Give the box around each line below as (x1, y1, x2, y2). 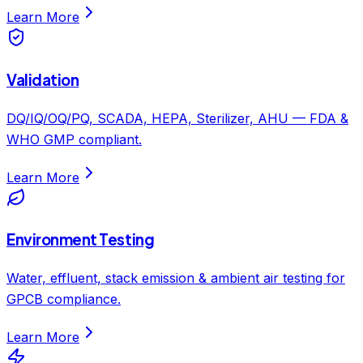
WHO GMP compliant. (6, 130, 142, 147)
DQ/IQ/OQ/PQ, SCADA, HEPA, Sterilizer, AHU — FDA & (6, 109, 348, 126)
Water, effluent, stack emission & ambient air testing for (6, 269, 345, 286)
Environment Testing (6, 230, 155, 250)
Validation (6, 70, 79, 89)
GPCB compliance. (6, 290, 121, 307)
